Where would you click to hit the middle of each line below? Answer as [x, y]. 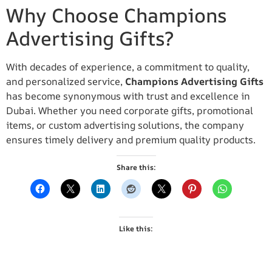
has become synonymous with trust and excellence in [128, 96]
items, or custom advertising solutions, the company [125, 125]
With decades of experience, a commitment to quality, [128, 66]
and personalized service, [66, 81]
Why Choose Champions [117, 15]
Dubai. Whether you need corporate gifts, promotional [130, 110]
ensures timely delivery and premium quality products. [131, 139]
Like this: [136, 229]
